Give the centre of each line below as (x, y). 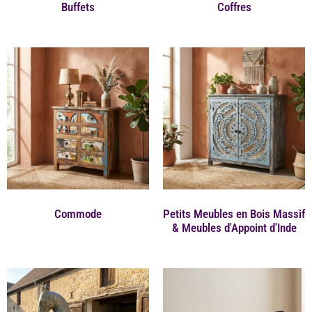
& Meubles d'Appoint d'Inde (234, 227)
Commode (78, 213)
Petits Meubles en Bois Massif (234, 213)
